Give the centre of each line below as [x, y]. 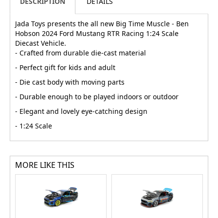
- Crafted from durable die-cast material [81, 53]
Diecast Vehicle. [41, 43]
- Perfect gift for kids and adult [65, 68]
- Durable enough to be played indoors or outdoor [97, 97]
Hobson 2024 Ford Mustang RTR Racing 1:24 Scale [97, 34]
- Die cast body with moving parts [70, 82]
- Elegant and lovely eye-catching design [81, 111]
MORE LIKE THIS [45, 165]
